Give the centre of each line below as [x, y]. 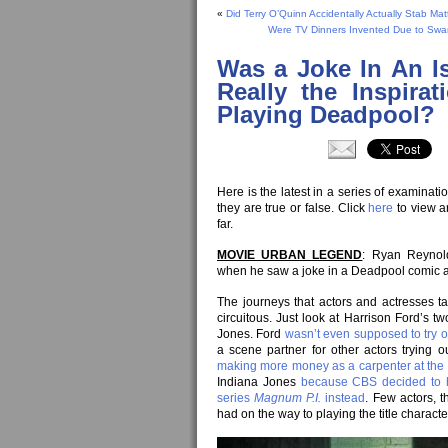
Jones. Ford [251, 334]
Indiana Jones [259, 382]
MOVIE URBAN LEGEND [290, 255]
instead [343, 398]
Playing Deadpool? [326, 115]
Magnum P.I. [288, 398]
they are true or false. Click [293, 208]
